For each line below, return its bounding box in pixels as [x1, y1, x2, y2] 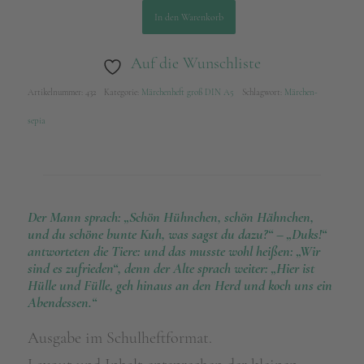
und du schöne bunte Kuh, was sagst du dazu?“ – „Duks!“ [27, 224, 327, 243]
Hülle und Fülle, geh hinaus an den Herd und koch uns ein [27, 275, 332, 294]
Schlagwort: [241, 86, 284, 97]
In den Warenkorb [154, 11, 224, 23]
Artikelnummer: [27, 86, 85, 97]
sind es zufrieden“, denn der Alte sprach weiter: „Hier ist [27, 258, 314, 277]
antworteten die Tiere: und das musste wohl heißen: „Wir [27, 241, 320, 260]
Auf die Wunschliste [131, 53, 262, 73]
